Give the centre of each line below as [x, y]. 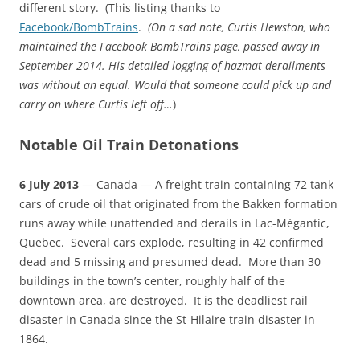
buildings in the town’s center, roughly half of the [152, 281]
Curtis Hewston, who [279, 27]
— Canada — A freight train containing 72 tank [206, 185]
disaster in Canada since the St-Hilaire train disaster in [167, 320]
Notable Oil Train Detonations [129, 145]
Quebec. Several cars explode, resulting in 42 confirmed [172, 243]
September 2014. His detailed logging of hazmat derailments [172, 66]
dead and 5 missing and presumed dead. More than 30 [170, 262]
